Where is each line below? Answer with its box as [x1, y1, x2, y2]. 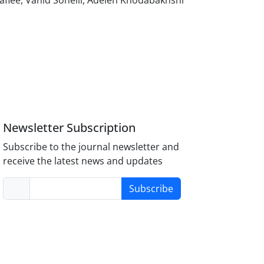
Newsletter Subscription [3, 120, 136, 136]
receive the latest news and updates [3, 154, 163, 168]
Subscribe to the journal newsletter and [3, 140, 180, 154]
